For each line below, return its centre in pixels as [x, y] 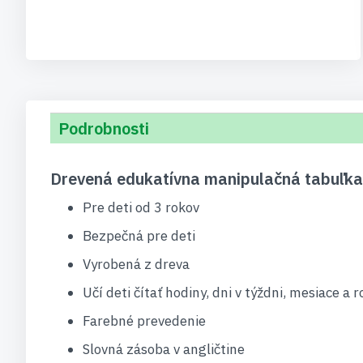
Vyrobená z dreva [136, 264]
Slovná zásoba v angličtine [164, 349]
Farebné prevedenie [144, 321]
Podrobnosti [104, 128]
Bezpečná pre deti [139, 236]
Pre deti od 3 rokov [141, 207]
